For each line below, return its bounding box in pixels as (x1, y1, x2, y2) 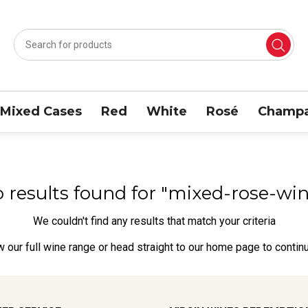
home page (206, 240, 260, 254)
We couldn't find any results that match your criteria (32, 214, 276, 228)
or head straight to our (96, 240, 206, 254)
